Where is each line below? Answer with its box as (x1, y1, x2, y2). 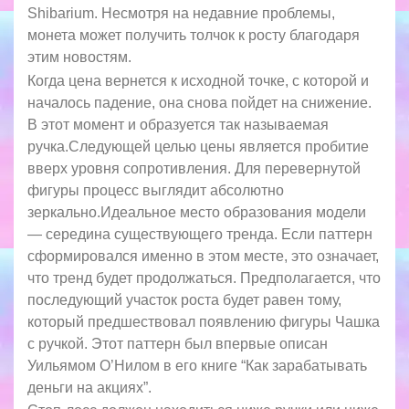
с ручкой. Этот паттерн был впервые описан (27, 335, 328, 351)
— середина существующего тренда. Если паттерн (27, 225, 372, 242)
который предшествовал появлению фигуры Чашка (27, 313, 380, 330)
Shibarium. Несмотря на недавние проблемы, (27, 5, 335, 22)
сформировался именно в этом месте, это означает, (27, 247, 379, 264)
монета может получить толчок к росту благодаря (27, 27, 360, 44)
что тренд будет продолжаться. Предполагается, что (27, 269, 381, 286)
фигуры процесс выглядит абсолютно (27, 182, 284, 198)
